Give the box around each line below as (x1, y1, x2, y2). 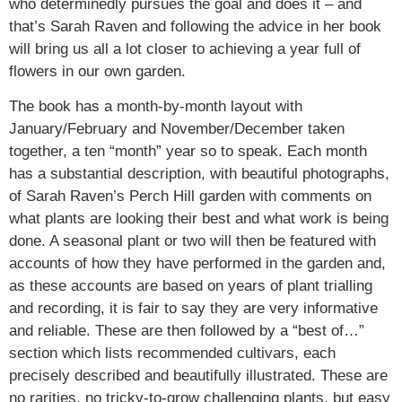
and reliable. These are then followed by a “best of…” (9, 322, 364, 340)
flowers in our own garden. (9, 62, 186, 80)
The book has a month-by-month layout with (9, 98, 302, 116)
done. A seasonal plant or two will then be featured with (9, 232, 376, 250)
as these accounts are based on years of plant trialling (9, 277, 372, 295)
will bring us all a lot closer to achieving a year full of (9, 39, 361, 57)
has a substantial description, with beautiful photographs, (9, 165, 389, 183)
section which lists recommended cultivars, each (9, 345, 336, 363)
